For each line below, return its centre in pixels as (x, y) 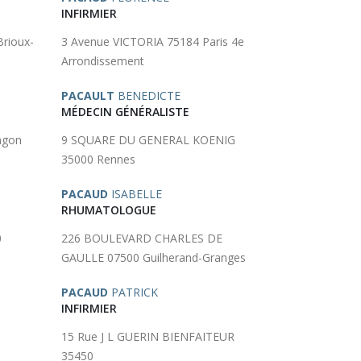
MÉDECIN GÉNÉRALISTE (125, 112)
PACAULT (88, 95)
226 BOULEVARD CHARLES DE (142, 238)
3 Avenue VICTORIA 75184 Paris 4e (153, 41)
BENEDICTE (147, 95)
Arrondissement (103, 61)
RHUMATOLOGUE (109, 210)
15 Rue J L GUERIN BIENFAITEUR (148, 336)
